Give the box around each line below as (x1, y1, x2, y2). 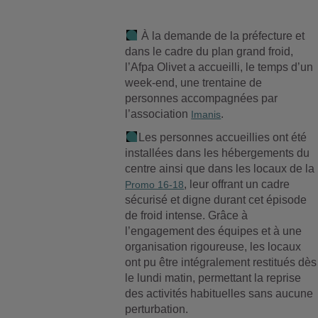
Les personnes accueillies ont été (138, 131, 307, 143)
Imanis (191, 109, 221, 120)
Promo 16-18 (125, 179, 185, 190)
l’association (125, 108, 192, 120)
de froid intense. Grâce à (125, 209, 248, 221)
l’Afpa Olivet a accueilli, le (125, 61, 258, 73)
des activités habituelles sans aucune (125, 287, 314, 300)
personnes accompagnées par (125, 92, 278, 104)
